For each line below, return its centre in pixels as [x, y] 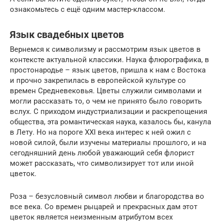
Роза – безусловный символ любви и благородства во [107, 197]
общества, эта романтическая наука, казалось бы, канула [110, 122]
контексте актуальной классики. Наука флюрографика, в [110, 60]
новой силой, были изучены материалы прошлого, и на [108, 143]
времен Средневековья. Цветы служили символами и [106, 91]
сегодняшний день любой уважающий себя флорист [102, 153]
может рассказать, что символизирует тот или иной [102, 164]
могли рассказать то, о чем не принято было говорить [106, 101]
